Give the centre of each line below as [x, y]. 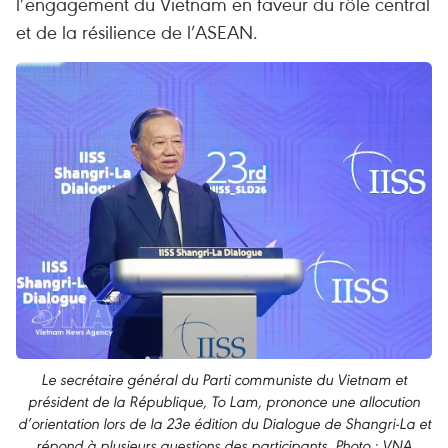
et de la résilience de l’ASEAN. [137, 31]
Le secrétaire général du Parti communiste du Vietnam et [224, 380]
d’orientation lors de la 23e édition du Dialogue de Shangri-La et [224, 424]
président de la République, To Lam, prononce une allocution [224, 402]
